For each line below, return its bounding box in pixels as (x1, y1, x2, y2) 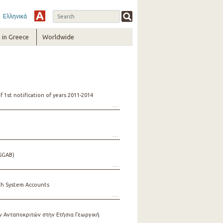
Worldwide (42, 33, 75, 40)
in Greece (1, 33, 29, 40)
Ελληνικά (2, 13, 27, 19)
